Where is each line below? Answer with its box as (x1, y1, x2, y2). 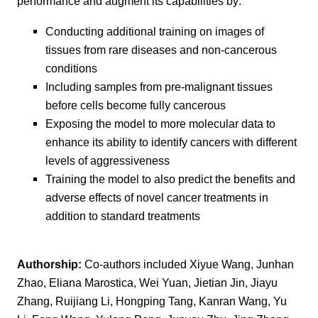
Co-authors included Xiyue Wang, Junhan (82, 258, 294, 271)
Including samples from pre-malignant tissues (45, 79, 273, 93)
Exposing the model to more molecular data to (45, 116, 275, 130)
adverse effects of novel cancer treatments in (45, 190, 268, 204)
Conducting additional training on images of (45, 24, 264, 38)
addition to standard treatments (45, 209, 200, 222)
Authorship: (17, 258, 82, 271)
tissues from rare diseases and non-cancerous (45, 43, 277, 56)
